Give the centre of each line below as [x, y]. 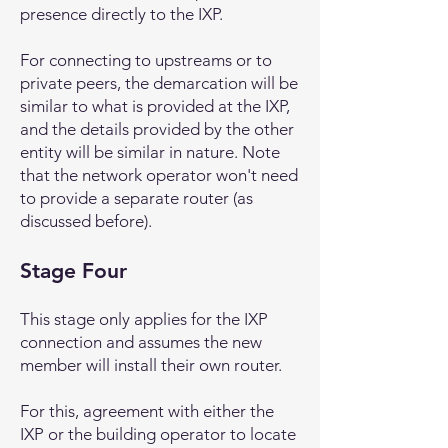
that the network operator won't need [159, 175]
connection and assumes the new [141, 342]
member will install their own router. [153, 365]
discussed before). [86, 221]
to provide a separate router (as [136, 198]
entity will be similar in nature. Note [150, 152]
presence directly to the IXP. [121, 14]
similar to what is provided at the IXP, [155, 106]
